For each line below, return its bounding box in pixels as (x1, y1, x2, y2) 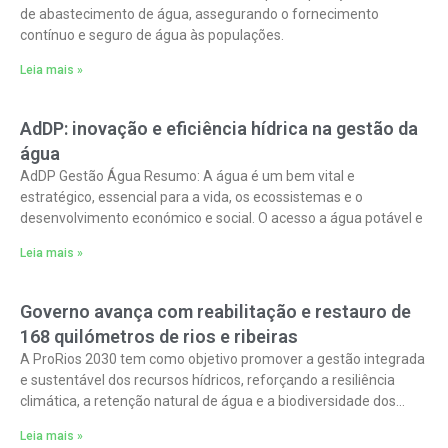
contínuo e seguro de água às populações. (20, 27, 284, 43)
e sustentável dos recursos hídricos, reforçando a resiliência (20, 372, 395, 388)
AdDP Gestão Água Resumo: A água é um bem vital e (20, 168, 355, 184)
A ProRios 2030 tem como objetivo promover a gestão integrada (20, 351, 425, 367)
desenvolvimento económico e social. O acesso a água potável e (20, 210, 423, 226)
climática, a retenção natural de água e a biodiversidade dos (20, 393, 396, 409)
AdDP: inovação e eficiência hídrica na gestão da (20, 118, 418, 139)
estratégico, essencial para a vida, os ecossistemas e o (20, 189, 363, 205)
